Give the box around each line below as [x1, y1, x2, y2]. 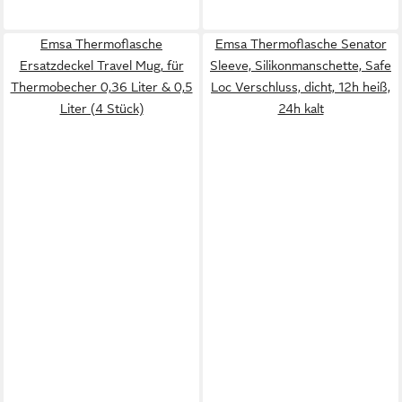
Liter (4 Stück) [59, 100, 144, 116]
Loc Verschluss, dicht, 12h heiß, [211, 79, 390, 94]
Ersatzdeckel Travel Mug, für [19, 57, 184, 73]
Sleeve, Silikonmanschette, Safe [210, 57, 391, 73]
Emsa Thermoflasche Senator [214, 36, 387, 51]
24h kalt [277, 100, 324, 116]
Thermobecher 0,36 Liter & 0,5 [10, 79, 193, 94]
